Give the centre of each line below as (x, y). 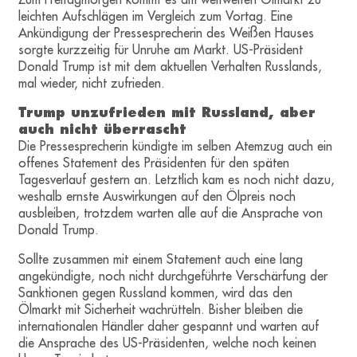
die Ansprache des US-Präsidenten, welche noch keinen (168, 343)
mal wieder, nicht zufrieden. (92, 83)
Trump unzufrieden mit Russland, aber (167, 113)
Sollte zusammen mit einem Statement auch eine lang (161, 259)
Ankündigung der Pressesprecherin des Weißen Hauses (167, 33)
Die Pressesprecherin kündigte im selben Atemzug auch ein (176, 146)
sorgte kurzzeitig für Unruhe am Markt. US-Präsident (161, 50)
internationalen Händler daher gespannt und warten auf (169, 326)
